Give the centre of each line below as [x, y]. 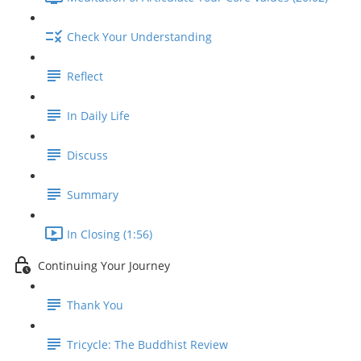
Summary [93, 195]
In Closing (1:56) [110, 234]
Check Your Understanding [139, 37]
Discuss [87, 156]
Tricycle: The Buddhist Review [147, 345]
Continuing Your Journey [104, 266]
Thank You [95, 305]
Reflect [85, 77]
